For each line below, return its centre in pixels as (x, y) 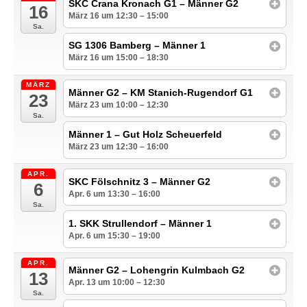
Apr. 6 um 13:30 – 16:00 (115, 194)
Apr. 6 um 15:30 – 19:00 (115, 235)
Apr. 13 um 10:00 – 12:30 (117, 283)
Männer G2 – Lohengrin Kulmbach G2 (157, 270)
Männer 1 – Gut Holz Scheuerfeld (146, 135)
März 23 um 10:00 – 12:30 (119, 105)
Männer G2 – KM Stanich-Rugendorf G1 (161, 93)
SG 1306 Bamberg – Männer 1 (137, 46)
